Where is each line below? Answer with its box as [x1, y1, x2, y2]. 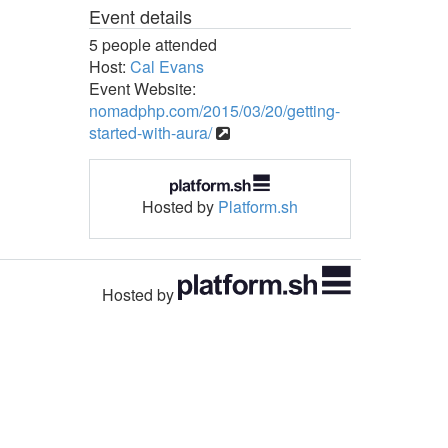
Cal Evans [129, 55, 204, 78]
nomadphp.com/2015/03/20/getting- [88, 99, 340, 122]
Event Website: [88, 77, 196, 100]
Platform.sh [217, 194, 298, 218]
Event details [88, 3, 192, 29]
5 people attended [88, 33, 217, 56]
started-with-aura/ [88, 121, 212, 144]
